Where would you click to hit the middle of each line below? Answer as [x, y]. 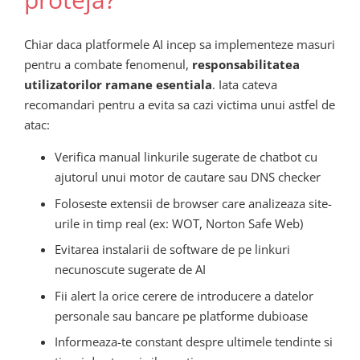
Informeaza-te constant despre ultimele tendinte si [193, 342]
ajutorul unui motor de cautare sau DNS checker [187, 177]
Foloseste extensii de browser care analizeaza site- [193, 203]
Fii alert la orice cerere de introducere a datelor [184, 295]
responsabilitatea [246, 64]
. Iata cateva [245, 84]
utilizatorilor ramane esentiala [118, 84]
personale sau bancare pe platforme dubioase [181, 315]
